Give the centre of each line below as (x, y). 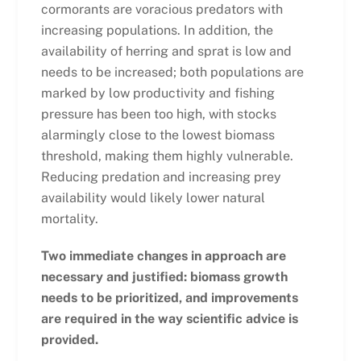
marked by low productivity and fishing (158, 93)
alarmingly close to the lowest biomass (158, 135)
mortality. (69, 218)
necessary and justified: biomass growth (164, 277)
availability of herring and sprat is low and (166, 51)
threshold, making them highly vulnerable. (167, 156)
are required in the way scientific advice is (169, 319)
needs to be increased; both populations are (172, 72)
